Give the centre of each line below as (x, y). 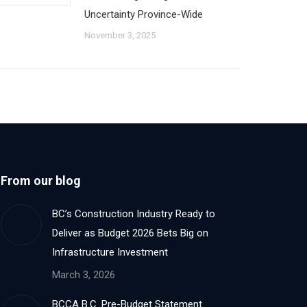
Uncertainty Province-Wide (144, 14)
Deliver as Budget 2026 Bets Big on (130, 233)
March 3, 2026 (83, 275)
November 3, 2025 (120, 35)
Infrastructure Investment (110, 252)
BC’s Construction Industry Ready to (133, 214)
